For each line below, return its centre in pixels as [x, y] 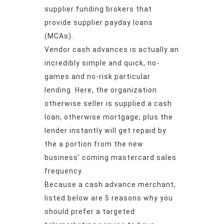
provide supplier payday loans [99, 23]
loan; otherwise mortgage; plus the [109, 117]
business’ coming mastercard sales [110, 158]
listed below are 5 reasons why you [109, 198]
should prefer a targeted [90, 212]
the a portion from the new [94, 144]
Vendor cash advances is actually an [112, 50]
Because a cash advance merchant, [110, 185]
